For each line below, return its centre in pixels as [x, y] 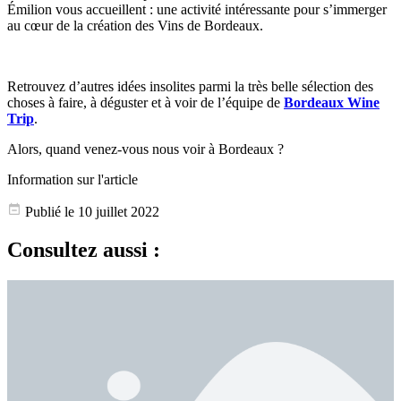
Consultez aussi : [84, 250]
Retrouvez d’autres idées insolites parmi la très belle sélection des [190, 87]
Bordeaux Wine [332, 103]
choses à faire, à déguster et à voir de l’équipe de [145, 103]
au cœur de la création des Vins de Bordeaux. [135, 26]
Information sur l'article [73, 180]
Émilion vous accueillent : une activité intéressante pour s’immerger [197, 10]
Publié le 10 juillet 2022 [90, 212]
